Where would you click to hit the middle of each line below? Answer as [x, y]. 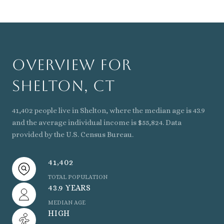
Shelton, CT [63, 85]
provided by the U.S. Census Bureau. [73, 134]
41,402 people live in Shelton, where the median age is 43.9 [108, 110]
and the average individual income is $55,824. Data [97, 122]
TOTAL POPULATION [78, 177]
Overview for [72, 64]
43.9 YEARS [69, 187]
